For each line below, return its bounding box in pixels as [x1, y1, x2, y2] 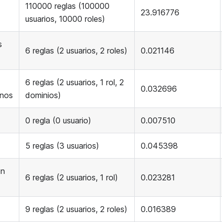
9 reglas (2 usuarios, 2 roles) [25, 204, 127, 215]
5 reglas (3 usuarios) [25, 141, 99, 151]
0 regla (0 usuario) [25, 115, 91, 126]
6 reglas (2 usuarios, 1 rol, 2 [25, 77, 124, 88]
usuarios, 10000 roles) [25, 14, 105, 24]
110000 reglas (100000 [25, 1, 110, 11]
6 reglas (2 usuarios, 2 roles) [25, 46, 127, 56]
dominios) [25, 90, 61, 101]
